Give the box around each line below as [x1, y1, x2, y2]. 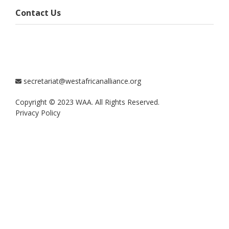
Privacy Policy [15, 108, 60, 118]
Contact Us [15, 7, 61, 19]
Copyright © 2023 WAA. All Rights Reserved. [15, 97, 159, 107]
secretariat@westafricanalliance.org [24, 76, 141, 86]
